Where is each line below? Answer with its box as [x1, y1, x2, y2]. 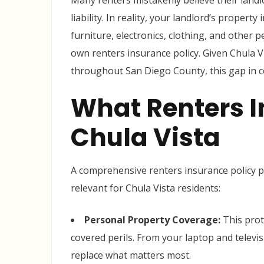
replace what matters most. [71, 249, 191, 262]
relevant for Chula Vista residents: [71, 181, 220, 194]
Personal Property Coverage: [84, 213, 220, 226]
